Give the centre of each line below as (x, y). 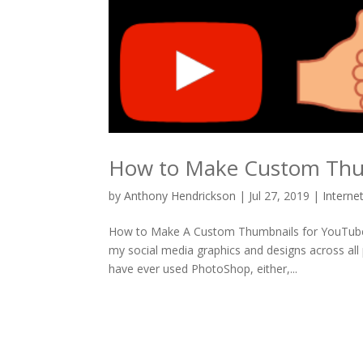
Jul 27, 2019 (280, 196)
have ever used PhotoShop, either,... (203, 269)
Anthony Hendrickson (180, 196)
